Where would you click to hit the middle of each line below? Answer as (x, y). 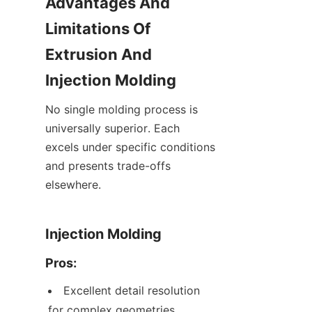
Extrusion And (99, 55)
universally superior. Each (112, 128)
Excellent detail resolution (132, 291)
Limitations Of (98, 29)
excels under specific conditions (130, 147)
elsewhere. (73, 185)
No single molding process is (122, 110)
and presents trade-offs (108, 166)
